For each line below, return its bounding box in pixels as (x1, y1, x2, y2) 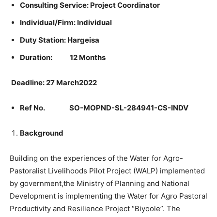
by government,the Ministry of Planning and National (10, 179, 189, 188)
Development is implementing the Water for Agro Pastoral (10, 191, 207, 201)
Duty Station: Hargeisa (20, 35, 99, 45)
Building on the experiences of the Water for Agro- (10, 154, 183, 163)
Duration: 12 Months (20, 53, 106, 62)
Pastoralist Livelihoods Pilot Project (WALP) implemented (10, 166, 205, 175)
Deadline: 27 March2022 (11, 78, 97, 87)
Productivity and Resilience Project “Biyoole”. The (10, 204, 180, 213)
